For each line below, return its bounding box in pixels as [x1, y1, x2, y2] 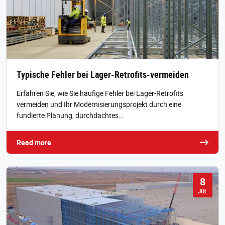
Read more [17, 138, 51, 148]
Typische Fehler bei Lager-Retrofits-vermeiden [17, 68, 189, 81]
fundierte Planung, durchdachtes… [17, 110, 123, 121]
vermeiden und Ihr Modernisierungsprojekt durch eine [17, 99, 181, 109]
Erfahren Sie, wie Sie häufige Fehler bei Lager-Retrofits [17, 88, 183, 98]
